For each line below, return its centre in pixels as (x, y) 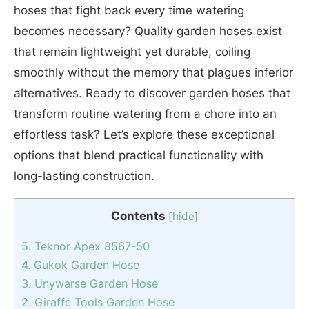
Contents (138, 216)
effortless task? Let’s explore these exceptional (144, 134)
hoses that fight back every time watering (129, 10)
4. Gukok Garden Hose (80, 265)
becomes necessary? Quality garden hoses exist (148, 31)
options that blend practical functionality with (139, 155)
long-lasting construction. (84, 176)
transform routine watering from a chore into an (145, 114)
